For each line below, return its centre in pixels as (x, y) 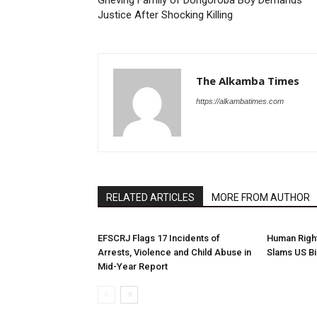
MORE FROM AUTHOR (261, 197)
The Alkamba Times (248, 81)
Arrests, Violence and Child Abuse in (174, 252)
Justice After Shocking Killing (165, 15)
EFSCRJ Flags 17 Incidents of (159, 238)
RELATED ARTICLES (150, 197)
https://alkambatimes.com (240, 101)
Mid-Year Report (133, 266)
